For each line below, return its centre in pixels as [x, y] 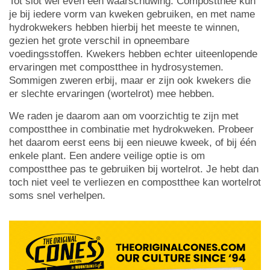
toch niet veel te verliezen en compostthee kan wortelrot [135, 182]
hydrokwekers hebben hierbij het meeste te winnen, [124, 27]
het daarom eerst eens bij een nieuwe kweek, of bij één [133, 142]
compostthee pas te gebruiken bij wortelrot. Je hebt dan [134, 169]
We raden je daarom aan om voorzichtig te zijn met [124, 116]
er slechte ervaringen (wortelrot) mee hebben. [112, 93]
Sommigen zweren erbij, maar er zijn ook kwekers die [130, 80]
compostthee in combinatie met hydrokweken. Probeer [131, 129]
